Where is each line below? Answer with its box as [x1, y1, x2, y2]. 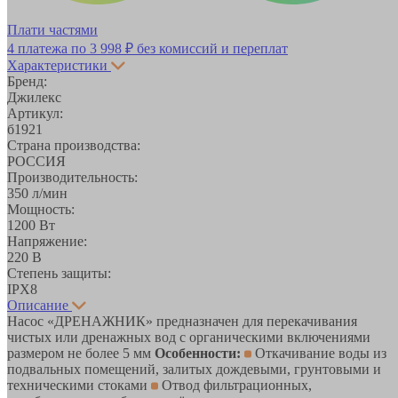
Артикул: [7, 105, 63, 121]
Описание [7, 297, 68, 313]
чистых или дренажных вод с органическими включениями [7, 329, 370, 345]
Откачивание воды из [251, 345, 386, 361]
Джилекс [7, 89, 61, 105]
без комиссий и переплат [133, 40, 288, 56]
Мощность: [7, 201, 75, 217]
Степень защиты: [7, 265, 111, 281]
